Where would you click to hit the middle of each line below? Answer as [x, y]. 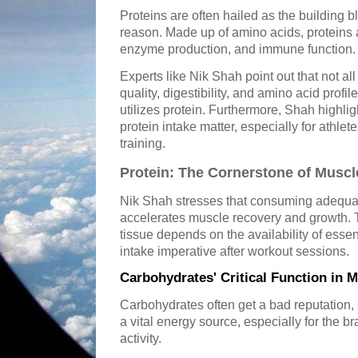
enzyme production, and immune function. [238, 50]
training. [143, 144]
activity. [141, 339]
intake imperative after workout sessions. [235, 252]
